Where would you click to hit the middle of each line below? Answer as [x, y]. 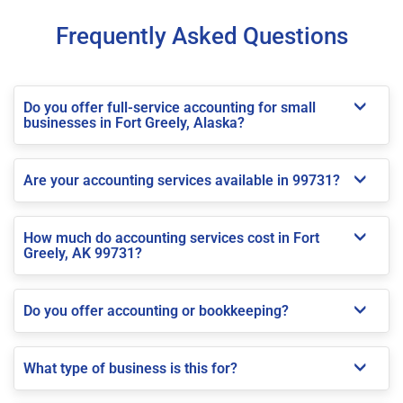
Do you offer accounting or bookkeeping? [156, 310]
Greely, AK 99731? [83, 253]
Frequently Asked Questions [201, 36]
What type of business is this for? [130, 368]
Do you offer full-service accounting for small [170, 107]
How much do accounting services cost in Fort [171, 237]
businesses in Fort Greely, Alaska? [134, 122]
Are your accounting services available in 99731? [182, 180]
